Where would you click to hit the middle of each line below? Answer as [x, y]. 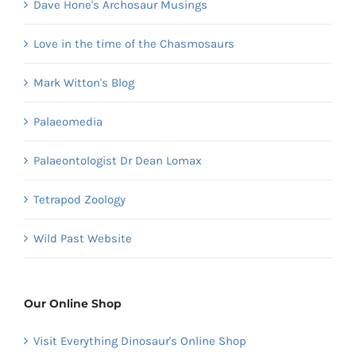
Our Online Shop [73, 304]
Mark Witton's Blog [84, 83]
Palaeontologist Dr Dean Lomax [118, 161]
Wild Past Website [83, 239]
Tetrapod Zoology [79, 200]
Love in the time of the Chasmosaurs [134, 44]
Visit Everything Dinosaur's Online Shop [140, 341]
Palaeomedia [68, 122]
